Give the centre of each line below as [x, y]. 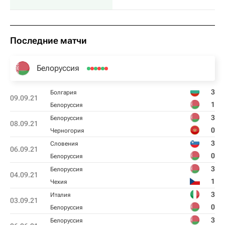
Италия [60, 195]
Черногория [67, 131]
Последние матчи [48, 40]
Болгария [63, 92]
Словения [64, 144]
